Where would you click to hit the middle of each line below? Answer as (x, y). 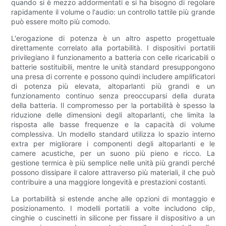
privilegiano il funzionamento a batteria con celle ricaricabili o (113, 58)
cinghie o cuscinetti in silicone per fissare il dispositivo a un (113, 218)
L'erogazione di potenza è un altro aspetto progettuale (113, 38)
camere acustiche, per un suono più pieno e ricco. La (113, 153)
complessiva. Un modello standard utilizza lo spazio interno (113, 134)
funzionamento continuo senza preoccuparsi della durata (113, 96)
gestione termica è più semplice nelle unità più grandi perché (113, 163)
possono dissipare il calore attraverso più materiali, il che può (113, 173)
